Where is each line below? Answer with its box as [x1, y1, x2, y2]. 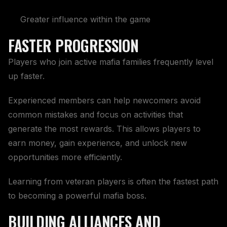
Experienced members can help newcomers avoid [8, 95, 201, 105]
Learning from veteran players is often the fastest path [8, 176, 218, 186]
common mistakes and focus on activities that [8, 109, 183, 120]
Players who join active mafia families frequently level [8, 56, 213, 67]
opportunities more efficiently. [8, 152, 122, 162]
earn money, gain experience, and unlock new [8, 137, 187, 148]
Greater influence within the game [20, 14, 150, 24]
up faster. [8, 70, 45, 81]
